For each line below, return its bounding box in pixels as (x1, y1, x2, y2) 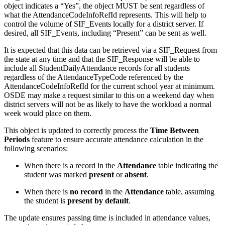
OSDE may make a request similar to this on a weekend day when (4, 90, 214, 99)
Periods (4, 135, 30, 144)
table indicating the (156, 161, 218, 170)
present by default (67, 196, 129, 205)
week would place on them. (4, 108, 91, 118)
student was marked (24, 170, 89, 179)
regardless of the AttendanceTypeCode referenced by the (4, 72, 183, 81)
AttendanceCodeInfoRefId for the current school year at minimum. (4, 81, 215, 90)
